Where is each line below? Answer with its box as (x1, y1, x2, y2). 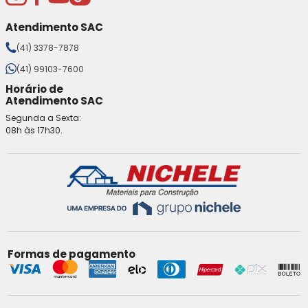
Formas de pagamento (8, 247, 136, 262)
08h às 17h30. (5, 124, 63, 136)
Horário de (5, 81, 63, 96)
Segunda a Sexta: (5, 111, 81, 124)
